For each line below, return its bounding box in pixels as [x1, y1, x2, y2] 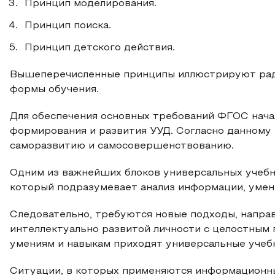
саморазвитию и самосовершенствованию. [10, 142, 234, 150]
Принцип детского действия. [25, 44, 175, 52]
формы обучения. [10, 85, 99, 94]
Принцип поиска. [25, 21, 111, 30]
